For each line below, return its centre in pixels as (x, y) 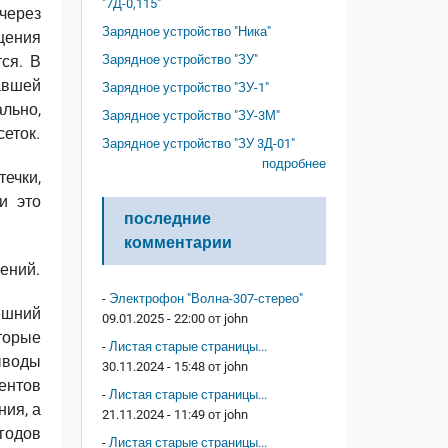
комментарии (178, 243)
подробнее (294, 164)
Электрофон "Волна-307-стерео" (206, 299)
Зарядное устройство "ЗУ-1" (185, 88)
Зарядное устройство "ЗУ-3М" (191, 116)
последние (167, 219)
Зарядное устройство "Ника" (186, 32)
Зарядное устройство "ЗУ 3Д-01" (198, 144)
